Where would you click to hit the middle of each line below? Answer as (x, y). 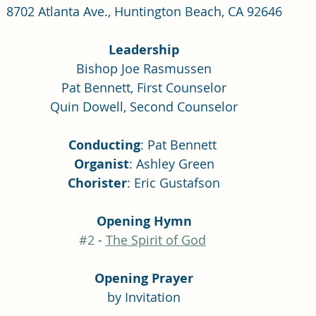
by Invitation (144, 297)
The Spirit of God (156, 239)
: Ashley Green (171, 163)
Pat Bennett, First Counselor (144, 87)
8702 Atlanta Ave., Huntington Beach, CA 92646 (144, 11)
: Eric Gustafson (174, 182)
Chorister (97, 183)
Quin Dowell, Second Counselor (144, 106)
